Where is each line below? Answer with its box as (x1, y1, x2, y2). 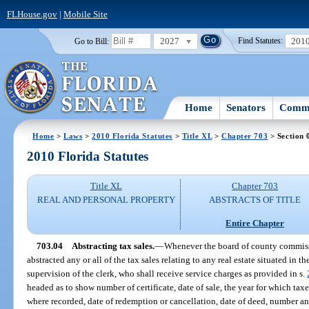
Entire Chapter (226, 217, 285, 228)
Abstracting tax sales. (71, 240, 154, 251)
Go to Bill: (74, 37, 109, 46)
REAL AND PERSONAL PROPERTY (37, 195, 175, 206)
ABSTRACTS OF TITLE (209, 195, 301, 206)
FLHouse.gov (6, 8, 57, 19)
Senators (226, 101, 266, 113)
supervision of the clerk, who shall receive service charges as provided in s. (27, 268, 308, 279)
